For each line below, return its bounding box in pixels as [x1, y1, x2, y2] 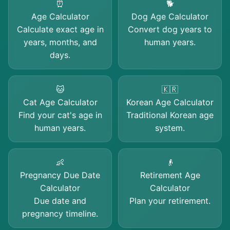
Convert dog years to [128, 24, 212, 34]
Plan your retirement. [129, 196, 210, 206]
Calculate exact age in [16, 24, 104, 34]
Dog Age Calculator [131, 11, 208, 22]
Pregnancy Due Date [20, 170, 100, 180]
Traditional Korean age [126, 110, 214, 120]
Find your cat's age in [18, 110, 102, 120]
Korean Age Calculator [126, 97, 214, 107]
